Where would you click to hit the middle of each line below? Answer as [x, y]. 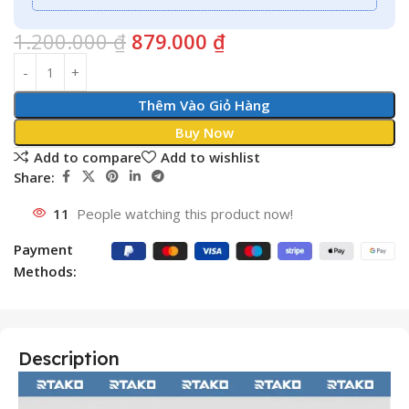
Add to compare [87, 157]
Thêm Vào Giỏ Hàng [204, 105]
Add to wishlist [210, 157]
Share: [34, 177]
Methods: [45, 272]
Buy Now [204, 133]
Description [69, 359]
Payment [43, 250]
